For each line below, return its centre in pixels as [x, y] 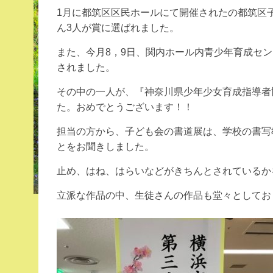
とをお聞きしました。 [105, 147]
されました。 [86, 67]
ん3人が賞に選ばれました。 [118, 28]
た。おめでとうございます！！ [125, 107]
